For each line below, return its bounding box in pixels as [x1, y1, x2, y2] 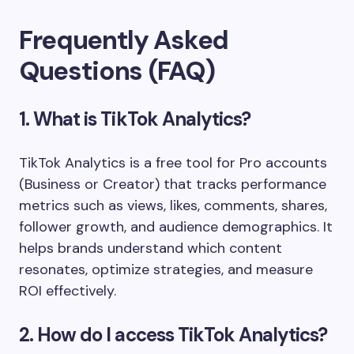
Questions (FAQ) [19, 53, 215, 88]
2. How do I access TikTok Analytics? [19, 322, 328, 347]
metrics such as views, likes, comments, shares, [19, 195, 327, 215]
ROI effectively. [19, 281, 116, 300]
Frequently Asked [19, 22, 228, 57]
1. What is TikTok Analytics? [19, 106, 251, 131]
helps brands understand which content [19, 238, 282, 258]
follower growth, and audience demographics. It [19, 217, 333, 236]
